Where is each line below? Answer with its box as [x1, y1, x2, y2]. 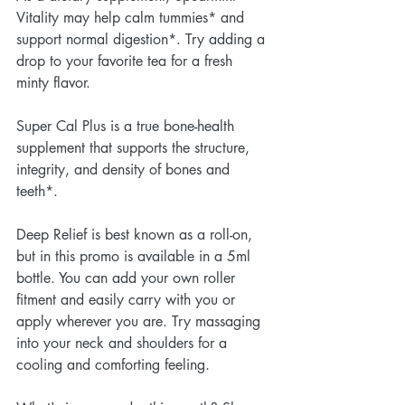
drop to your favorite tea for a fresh [16, 52, 237, 71]
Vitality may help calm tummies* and [16, 8, 249, 28]
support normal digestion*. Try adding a [16, 30, 269, 50]
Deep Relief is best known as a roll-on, [16, 225, 257, 245]
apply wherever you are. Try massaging [16, 312, 265, 332]
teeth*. [16, 182, 62, 202]
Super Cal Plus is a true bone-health [16, 117, 239, 137]
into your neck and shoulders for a [16, 334, 231, 353]
